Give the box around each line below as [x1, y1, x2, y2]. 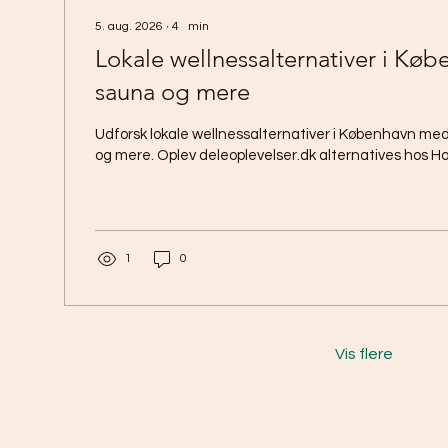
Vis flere [335, 346, 393, 362]
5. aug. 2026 [95, 20, 163, 33]
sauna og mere [95, 77, 250, 106]
